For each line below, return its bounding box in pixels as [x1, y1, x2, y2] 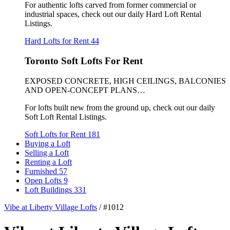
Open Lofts [25, 176, 64, 185]
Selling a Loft [25, 148, 69, 157]
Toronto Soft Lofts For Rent [25, 55, 143, 66]
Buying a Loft [25, 139, 70, 148]
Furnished [25, 166, 59, 176]
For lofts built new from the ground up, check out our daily [25, 103, 215, 112]
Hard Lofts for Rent [25, 36, 91, 46]
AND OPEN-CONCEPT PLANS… [25, 85, 145, 94]
